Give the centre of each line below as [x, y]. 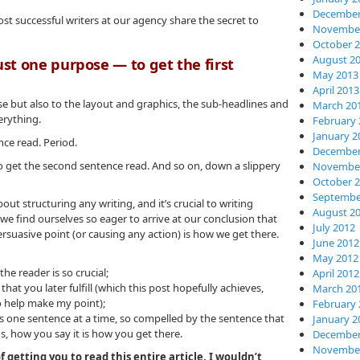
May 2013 [335, 75]
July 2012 [334, 227]
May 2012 [335, 258]
